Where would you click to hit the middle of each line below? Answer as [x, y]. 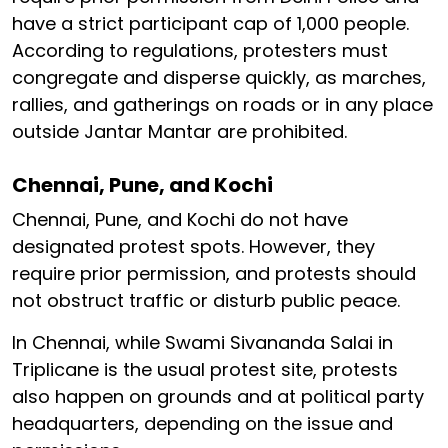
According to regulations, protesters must [200, 51]
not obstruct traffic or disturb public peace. [206, 301]
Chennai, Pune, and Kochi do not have [180, 220]
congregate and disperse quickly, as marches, [219, 78]
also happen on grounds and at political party [218, 397]
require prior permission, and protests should [214, 274]
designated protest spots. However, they [193, 247]
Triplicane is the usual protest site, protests [205, 370]
